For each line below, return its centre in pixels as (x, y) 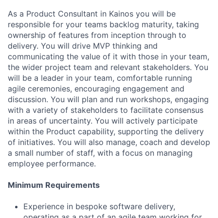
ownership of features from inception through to (97, 35)
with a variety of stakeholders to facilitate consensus (106, 110)
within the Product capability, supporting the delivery (106, 131)
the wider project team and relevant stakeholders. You (108, 67)
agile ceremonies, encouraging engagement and (96, 88)
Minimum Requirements (54, 185)
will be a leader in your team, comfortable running (100, 78)
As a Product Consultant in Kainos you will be (92, 13)
